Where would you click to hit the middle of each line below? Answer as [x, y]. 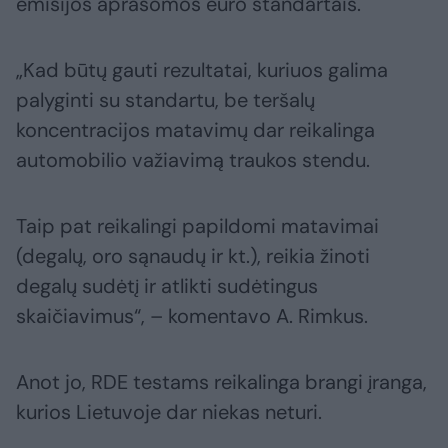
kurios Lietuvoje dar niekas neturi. [169, 411]
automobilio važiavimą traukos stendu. [193, 159]
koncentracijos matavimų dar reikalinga [195, 129]
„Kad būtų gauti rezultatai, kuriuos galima [202, 69]
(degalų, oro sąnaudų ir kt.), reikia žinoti [193, 255]
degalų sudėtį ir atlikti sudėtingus [167, 285]
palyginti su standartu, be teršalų [165, 99]
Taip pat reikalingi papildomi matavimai [197, 225]
